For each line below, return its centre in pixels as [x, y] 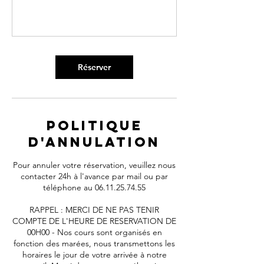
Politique [94, 126]
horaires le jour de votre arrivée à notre [94, 255]
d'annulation [94, 142]
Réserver [94, 67]
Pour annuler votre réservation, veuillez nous [94, 165]
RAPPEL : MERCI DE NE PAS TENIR [94, 210]
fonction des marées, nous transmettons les [94, 243]
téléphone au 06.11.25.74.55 [94, 187]
